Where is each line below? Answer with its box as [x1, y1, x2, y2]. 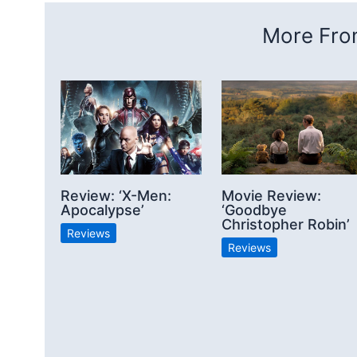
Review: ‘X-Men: [61, 187, 171, 205]
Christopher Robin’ [222, 216, 350, 233]
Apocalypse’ [61, 202, 144, 219]
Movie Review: [222, 187, 321, 205]
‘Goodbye [222, 202, 287, 219]
